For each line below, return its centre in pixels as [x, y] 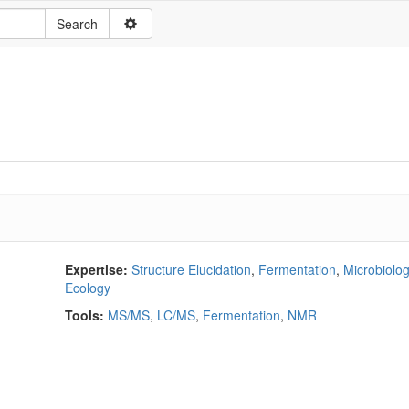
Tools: [84, 315]
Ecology [88, 288]
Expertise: [96, 269]
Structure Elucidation [191, 269]
